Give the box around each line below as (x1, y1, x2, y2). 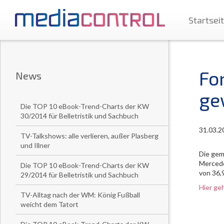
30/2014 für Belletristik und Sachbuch (20, 111, 138, 120)
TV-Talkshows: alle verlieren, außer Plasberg (20, 131, 158, 140)
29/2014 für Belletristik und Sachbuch (20, 170, 138, 179)
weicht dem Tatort (20, 200, 78, 208)
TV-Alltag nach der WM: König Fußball (20, 190, 140, 199)
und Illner (20, 141, 50, 149)
